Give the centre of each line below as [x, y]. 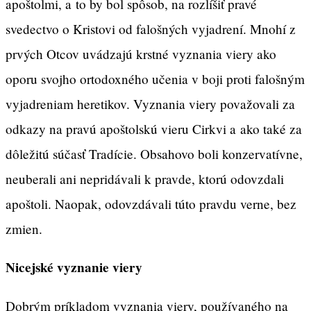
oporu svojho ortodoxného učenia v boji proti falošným [155, 79]
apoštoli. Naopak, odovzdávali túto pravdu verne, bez [151, 204]
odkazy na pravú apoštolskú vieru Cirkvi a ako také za [154, 129]
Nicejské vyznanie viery [74, 268]
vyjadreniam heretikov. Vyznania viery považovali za [150, 104]
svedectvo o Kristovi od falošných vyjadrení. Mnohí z [151, 29]
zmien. [24, 229]
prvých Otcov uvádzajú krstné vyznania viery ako [141, 54]
